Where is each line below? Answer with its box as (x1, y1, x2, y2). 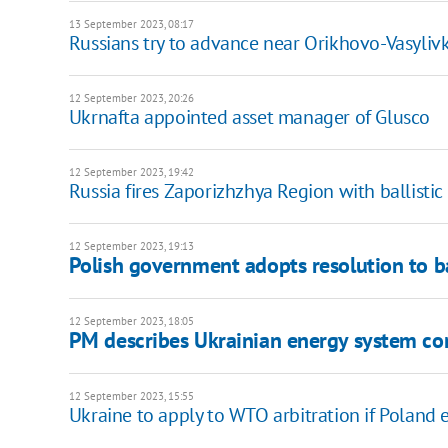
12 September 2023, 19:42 (68, 165, 194, 180)
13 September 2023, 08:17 (68, 17, 194, 32)
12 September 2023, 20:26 (68, 91, 194, 106)
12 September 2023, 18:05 (68, 314, 194, 329)
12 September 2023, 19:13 (68, 239, 194, 254)
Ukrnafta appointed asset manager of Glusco (68, 104, 430, 131)
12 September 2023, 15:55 (68, 389, 194, 404)
